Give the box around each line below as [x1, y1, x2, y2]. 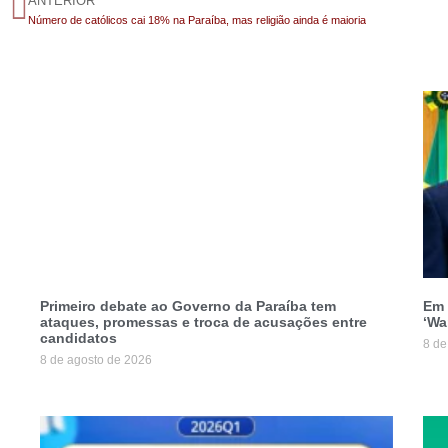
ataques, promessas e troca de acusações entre [40, 313, 367, 330]
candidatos [40, 329, 117, 346]
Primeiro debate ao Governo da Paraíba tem [40, 297, 336, 314]
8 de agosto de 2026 [40, 352, 152, 367]
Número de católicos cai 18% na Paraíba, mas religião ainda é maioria [28, 13, 366, 26]
